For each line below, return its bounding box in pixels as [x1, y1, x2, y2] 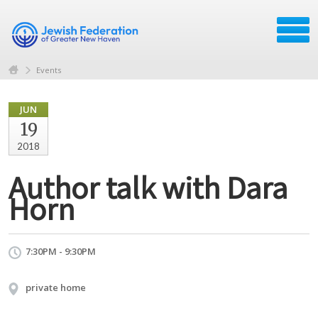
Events [36, 64, 61, 75]
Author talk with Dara [9, 165, 287, 208]
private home [26, 280, 86, 294]
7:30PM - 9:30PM [26, 244, 96, 258]
